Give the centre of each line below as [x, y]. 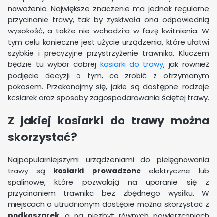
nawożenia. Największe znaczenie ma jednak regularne [108, 8]
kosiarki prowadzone [101, 171]
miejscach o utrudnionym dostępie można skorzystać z [108, 204]
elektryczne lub [179, 171]
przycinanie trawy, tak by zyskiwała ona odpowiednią [108, 19]
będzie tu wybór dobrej [54, 64]
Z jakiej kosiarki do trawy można [108, 120]
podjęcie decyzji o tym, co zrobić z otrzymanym [108, 75]
